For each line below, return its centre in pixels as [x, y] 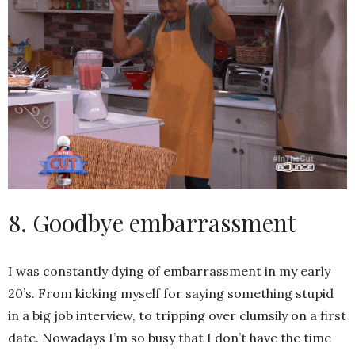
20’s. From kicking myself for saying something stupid [171, 294]
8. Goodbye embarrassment [152, 223]
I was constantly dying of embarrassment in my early [169, 271]
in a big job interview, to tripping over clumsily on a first [177, 316]
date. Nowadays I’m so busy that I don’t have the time [170, 338]
